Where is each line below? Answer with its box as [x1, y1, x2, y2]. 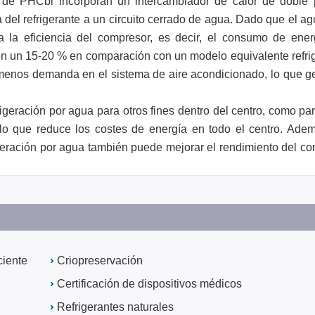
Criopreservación [56, 255, 143, 266]
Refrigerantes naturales [56, 301, 174, 313]
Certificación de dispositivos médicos [56, 278, 242, 290]
